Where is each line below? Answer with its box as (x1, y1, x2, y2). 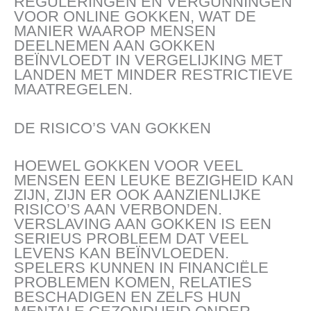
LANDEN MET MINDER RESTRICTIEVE (14, 65, 293, 83)
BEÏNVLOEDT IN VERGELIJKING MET (14, 51, 283, 69)
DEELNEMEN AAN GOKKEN (14, 36, 215, 54)
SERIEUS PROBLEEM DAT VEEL (14, 229, 248, 247)
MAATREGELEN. (14, 80, 133, 98)
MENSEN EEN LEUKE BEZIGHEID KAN (14, 171, 294, 189)
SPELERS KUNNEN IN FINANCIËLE (14, 258, 269, 276)
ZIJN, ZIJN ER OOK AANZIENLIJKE (14, 185, 261, 203)
